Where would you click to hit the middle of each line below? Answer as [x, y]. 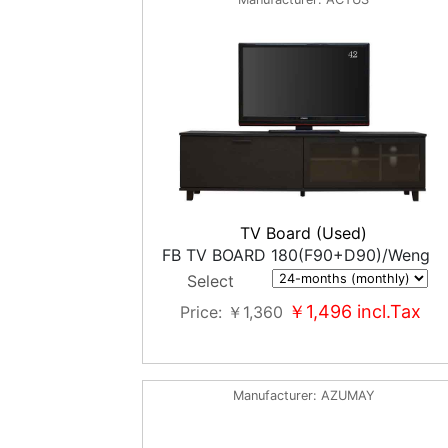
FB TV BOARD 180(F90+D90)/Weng [295, 255]
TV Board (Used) [304, 233]
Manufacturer [272, 395]
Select [210, 281]
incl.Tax [387, 311]
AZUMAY [347, 395]
